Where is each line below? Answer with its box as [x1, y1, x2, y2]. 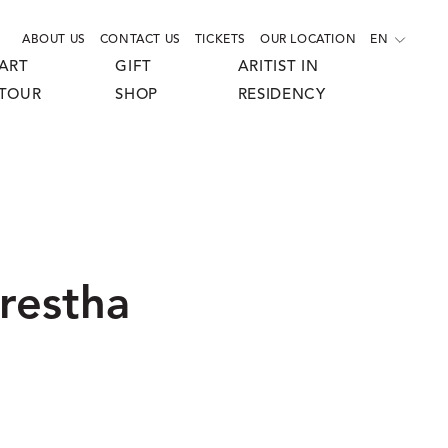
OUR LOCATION [259, 34, 357, 46]
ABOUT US [21, 34, 86, 46]
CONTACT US [99, 34, 181, 46]
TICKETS [194, 34, 246, 46]
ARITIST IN [237, 60, 319, 75]
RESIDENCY [237, 88, 326, 103]
